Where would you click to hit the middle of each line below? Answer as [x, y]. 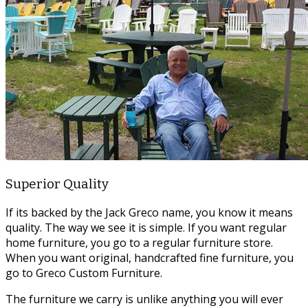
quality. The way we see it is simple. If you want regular [146, 227]
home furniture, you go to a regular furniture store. [139, 242]
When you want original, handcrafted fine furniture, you [150, 257]
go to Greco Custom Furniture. [84, 273]
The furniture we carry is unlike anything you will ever [144, 299]
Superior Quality [57, 184]
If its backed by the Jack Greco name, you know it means [149, 212]
